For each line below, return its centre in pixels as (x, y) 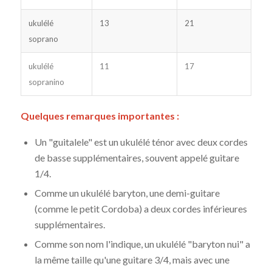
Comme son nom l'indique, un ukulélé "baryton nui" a (142, 243)
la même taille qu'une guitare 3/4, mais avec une (132, 259)
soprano (43, 39)
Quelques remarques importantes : (100, 116)
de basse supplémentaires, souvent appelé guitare (137, 157)
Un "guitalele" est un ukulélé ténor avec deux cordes (141, 141)
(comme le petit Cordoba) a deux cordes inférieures (141, 208)
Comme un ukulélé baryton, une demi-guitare (127, 192)
